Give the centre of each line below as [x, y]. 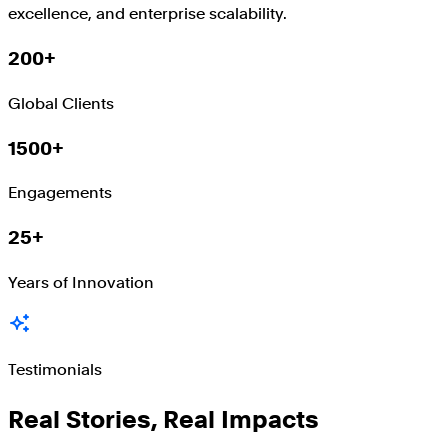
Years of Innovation [81, 282]
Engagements [60, 193]
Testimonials [55, 369]
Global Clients [61, 103]
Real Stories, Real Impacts [163, 419]
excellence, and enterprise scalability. [147, 14]
